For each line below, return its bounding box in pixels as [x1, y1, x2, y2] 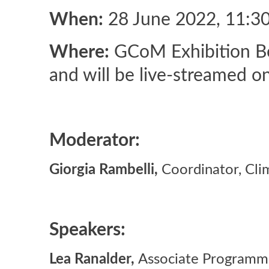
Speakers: [49, 221, 125, 239]
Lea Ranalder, [49, 252, 138, 267]
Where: [49, 43, 109, 61]
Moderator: [49, 131, 140, 150]
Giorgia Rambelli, [49, 163, 162, 177]
